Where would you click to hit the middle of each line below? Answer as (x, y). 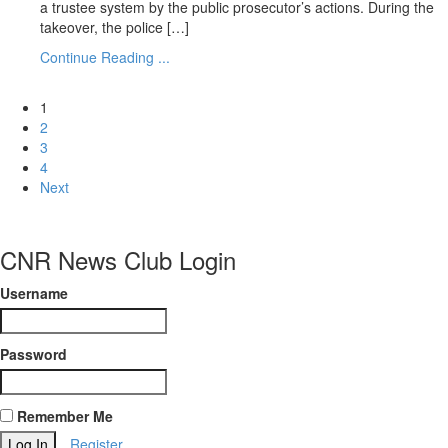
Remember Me (63, 416)
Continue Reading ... (105, 57)
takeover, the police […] (114, 27)
